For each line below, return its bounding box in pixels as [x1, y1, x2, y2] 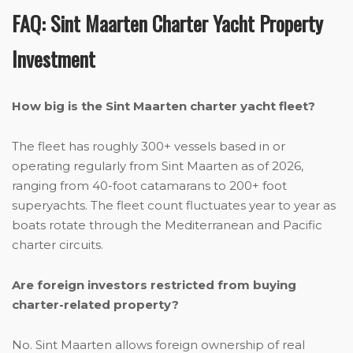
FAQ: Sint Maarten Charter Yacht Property [12, 8, 323, 39]
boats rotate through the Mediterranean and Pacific [12, 217, 322, 233]
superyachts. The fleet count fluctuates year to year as [12, 198, 336, 214]
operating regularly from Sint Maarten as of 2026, [12, 158, 303, 174]
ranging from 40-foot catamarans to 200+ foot [12, 178, 287, 194]
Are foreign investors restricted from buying [12, 277, 296, 293]
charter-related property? [12, 297, 179, 313]
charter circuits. [12, 237, 103, 253]
